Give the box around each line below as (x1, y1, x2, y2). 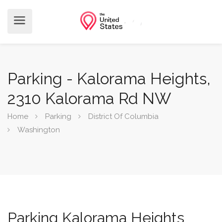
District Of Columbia (88, 112, 159, 121)
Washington (17, 125, 60, 134)
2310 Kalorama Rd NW (7, 89, 171, 108)
